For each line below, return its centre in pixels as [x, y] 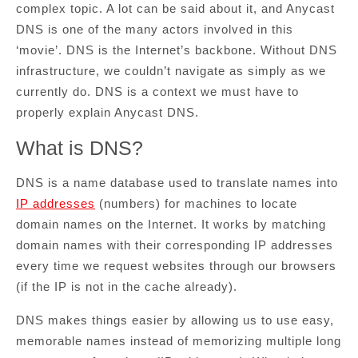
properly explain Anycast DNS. [107, 112]
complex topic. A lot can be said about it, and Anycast [175, 8]
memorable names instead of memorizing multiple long [179, 341]
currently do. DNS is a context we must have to [157, 91]
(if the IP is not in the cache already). [127, 286]
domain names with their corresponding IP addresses [175, 245]
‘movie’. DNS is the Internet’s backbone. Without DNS [177, 50]
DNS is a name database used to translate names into [177, 183]
